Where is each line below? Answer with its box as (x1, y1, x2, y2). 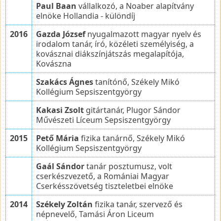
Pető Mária (36, 132, 79, 144)
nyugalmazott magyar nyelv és (85, 28, 201, 39)
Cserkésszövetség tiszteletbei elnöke (36, 180, 173, 191)
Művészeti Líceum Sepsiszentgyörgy (36, 114, 171, 125)
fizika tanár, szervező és (93, 198, 183, 210)
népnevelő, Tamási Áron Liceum (36, 208, 154, 220)
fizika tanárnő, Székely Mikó (79, 132, 185, 144)
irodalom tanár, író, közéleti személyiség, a (36, 38, 194, 49)
